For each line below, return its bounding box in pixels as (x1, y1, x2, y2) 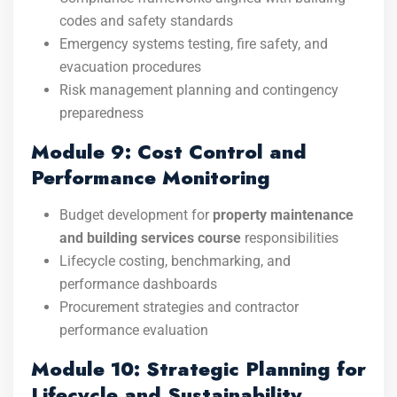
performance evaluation (59, 322, 208, 339)
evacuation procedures (59, 58, 201, 75)
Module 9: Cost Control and (31, 137, 307, 166)
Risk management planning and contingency (59, 82, 339, 98)
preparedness (59, 105, 144, 121)
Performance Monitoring (31, 163, 270, 191)
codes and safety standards (59, 12, 233, 29)
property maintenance (213, 206, 354, 223)
